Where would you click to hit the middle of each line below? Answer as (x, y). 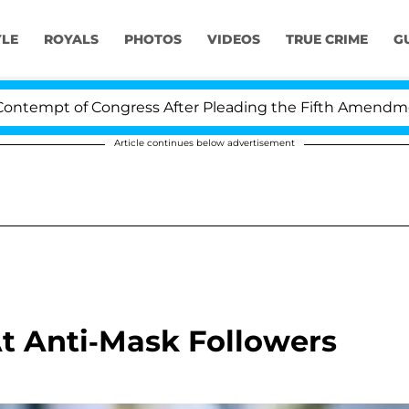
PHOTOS (152, 40)
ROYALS (71, 40)
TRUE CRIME (326, 40)
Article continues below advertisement (204, 143)
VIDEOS (233, 40)
